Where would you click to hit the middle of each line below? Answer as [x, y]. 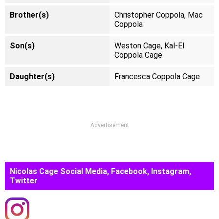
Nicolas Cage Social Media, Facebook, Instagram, [100, 171]
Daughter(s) [32, 77]
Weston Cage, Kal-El [149, 46]
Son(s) [22, 46]
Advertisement [109, 125]
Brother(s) [29, 15]
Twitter [24, 181]
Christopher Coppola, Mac [159, 15]
